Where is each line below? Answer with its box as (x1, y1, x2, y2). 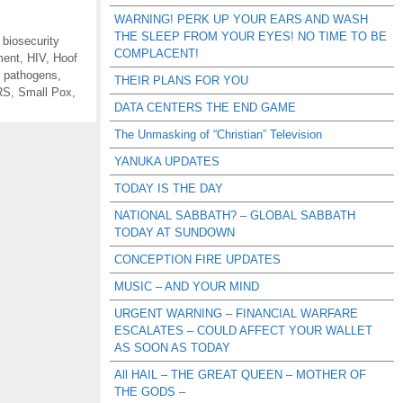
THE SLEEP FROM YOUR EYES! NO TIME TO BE (114, 30, 387, 43)
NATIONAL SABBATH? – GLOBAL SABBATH (114, 209, 355, 222)
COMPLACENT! (114, 47, 199, 60)
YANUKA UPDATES (114, 155, 219, 168)
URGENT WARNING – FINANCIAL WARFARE (114, 307, 358, 320)
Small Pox (18, 85, 72, 99)
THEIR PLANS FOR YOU (114, 74, 248, 87)
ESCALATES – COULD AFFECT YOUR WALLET (114, 324, 372, 337)
